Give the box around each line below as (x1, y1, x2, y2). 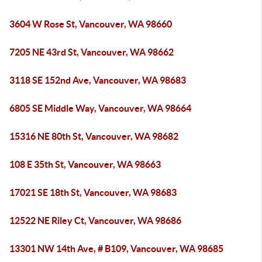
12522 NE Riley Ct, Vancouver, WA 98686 (9, 215, 181, 226)
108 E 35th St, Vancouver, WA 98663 (9, 159, 161, 170)
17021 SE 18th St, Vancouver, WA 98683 (9, 187, 177, 198)
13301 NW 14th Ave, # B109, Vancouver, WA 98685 (9, 243, 223, 254)
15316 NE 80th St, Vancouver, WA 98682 (9, 131, 178, 142)
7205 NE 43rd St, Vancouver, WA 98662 (9, 47, 174, 57)
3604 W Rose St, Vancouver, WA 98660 (9, 19, 172, 29)
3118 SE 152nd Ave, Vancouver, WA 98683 (9, 75, 186, 85)
